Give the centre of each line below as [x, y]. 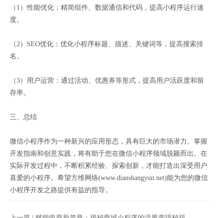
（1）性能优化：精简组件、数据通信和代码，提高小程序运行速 [107, 8]
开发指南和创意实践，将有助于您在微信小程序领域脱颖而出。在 [109, 154]
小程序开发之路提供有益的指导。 [61, 190]
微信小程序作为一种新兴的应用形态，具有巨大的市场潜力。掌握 [109, 142]
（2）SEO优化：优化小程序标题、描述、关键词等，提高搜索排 [107, 44]
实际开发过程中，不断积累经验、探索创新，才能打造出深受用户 [109, 166]
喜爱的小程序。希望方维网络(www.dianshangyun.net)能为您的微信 [109, 178]
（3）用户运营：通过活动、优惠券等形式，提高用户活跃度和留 [107, 81]
